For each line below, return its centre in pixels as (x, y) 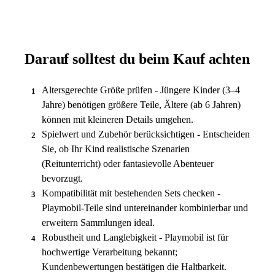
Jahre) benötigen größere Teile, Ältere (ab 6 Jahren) (141, 104)
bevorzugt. (62, 178)
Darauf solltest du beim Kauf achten (137, 59)
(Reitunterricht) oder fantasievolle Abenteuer (128, 163)
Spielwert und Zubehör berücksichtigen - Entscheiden (146, 134)
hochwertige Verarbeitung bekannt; (110, 252)
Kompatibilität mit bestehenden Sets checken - (131, 193)
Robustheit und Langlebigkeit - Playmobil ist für (135, 237)
